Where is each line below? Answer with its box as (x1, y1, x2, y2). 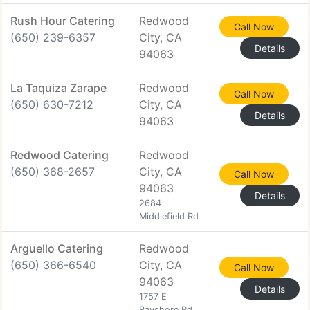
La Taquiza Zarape (10, 81, 107, 95)
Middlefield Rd (139, 211, 199, 221)
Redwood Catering (10, 148, 109, 162)
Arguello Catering (10, 241, 103, 255)
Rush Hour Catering (10, 14, 115, 28)
